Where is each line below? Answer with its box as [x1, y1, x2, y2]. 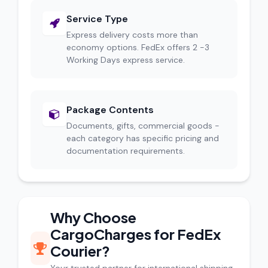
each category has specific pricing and [66, 133, 219, 144]
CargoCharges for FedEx [50, 225, 221, 243]
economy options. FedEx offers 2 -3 [66, 42, 209, 53]
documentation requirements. [66, 145, 185, 156]
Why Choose [50, 208, 136, 226]
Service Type [66, 13, 128, 25]
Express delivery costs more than [66, 29, 198, 40]
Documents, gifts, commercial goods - [66, 120, 220, 131]
